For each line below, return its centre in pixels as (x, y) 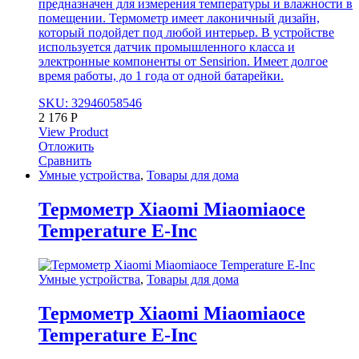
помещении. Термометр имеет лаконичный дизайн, (179, 18)
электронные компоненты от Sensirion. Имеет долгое (183, 62)
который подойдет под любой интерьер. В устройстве (186, 33)
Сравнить (65, 161)
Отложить (66, 147)
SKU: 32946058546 (90, 103)
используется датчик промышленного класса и (167, 47)
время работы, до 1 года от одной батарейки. (161, 76)
